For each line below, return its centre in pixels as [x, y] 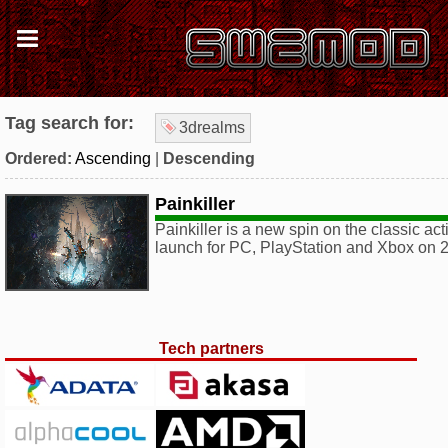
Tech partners [211, 348]
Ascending [113, 158]
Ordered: [38, 158]
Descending [209, 158]
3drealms [212, 127]
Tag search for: [69, 123]
